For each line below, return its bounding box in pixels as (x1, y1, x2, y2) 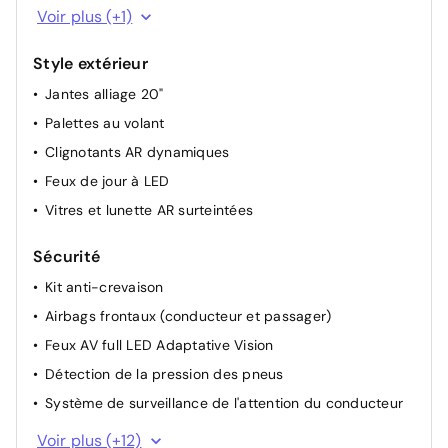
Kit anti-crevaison (45, 277, 164, 296)
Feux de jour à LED (45, 171, 170, 190)
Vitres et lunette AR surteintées (45, 200, 253, 219)
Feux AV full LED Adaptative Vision (45, 335, 274, 354)
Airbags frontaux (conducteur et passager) (45, 306, 332, 325)
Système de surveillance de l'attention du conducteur (45, 393, 403, 412)
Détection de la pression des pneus (45, 364, 284, 383)
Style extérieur (33, 52, 148, 74)
